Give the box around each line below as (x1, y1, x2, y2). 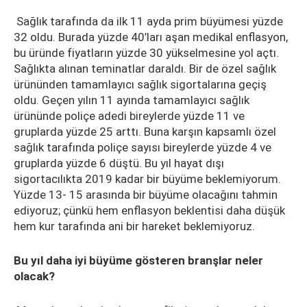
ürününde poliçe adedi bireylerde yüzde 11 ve (14, 109, 245, 123)
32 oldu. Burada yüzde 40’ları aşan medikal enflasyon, (14, 30, 288, 44)
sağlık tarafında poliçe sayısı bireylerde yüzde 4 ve (14, 140, 271, 154)
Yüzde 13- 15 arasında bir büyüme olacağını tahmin (14, 188, 278, 201)
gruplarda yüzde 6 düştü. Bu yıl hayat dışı (14, 156, 224, 170)
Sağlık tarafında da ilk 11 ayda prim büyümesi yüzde (14, 14, 283, 28)
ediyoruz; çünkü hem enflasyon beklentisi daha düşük (14, 204, 285, 217)
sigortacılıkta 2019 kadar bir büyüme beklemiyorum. (14, 172, 281, 186)
